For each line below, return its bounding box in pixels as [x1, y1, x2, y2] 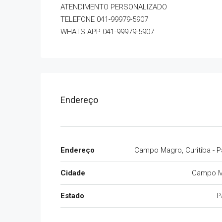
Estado [60, 191, 84, 200]
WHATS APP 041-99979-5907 [60, 27, 154, 36]
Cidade [60, 168, 85, 177]
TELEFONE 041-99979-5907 [60, 15, 148, 24]
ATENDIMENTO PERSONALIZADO [60, 2, 167, 11]
